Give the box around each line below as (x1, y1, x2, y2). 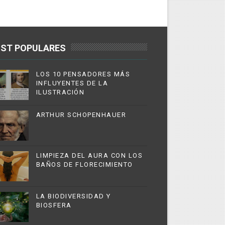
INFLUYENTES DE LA (36, 79, 108, 87)
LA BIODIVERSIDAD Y (36, 192, 111, 200)
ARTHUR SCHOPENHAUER (36, 111, 127, 119)
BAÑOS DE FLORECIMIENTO (36, 161, 133, 168)
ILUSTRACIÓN (36, 88, 85, 96)
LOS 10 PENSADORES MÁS (36, 70, 131, 78)
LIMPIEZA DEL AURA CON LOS (36, 152, 143, 159)
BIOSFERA (36, 201, 72, 209)
